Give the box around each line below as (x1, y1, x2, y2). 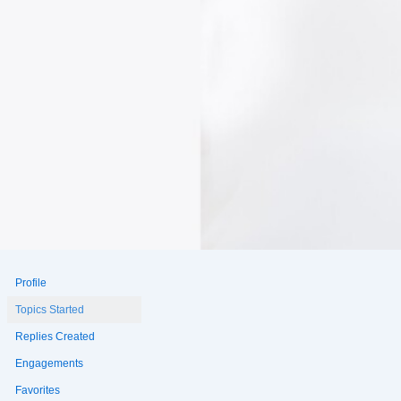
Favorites (14, 383, 60, 397)
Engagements (14, 356, 83, 370)
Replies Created (14, 329, 95, 343)
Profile (14, 276, 47, 289)
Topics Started (14, 303, 84, 316)
